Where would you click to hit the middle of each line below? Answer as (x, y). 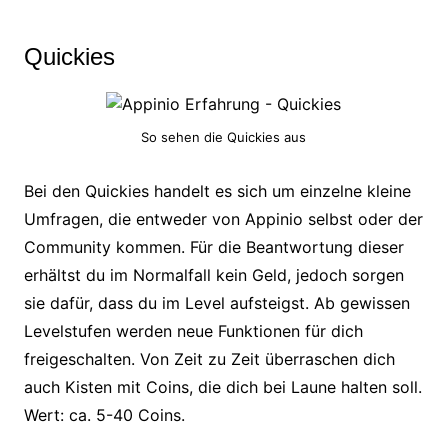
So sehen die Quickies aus (224, 137)
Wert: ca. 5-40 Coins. (106, 415)
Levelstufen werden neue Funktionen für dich (193, 331)
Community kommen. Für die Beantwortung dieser (213, 247)
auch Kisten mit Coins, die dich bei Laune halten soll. (222, 387)
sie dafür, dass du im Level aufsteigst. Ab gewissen (216, 303)
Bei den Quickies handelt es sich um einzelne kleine (217, 191)
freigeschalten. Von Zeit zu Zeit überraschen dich (209, 359)
